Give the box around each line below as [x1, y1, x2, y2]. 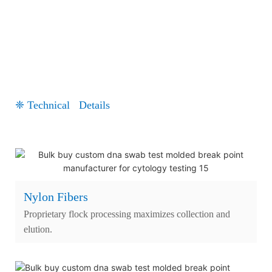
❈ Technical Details [15, 98, 110, 111]
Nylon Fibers [24, 189, 88, 203]
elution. [24, 223, 52, 234]
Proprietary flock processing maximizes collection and [24, 208, 230, 219]
